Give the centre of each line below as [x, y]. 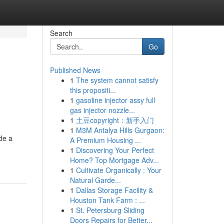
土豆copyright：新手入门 [115, 120]
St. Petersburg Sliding [110, 210]
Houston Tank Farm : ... [107, 200]
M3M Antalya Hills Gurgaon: [120, 130]
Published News [75, 70]
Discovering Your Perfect [115, 150]
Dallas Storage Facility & [114, 190]
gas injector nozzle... [102, 110]
